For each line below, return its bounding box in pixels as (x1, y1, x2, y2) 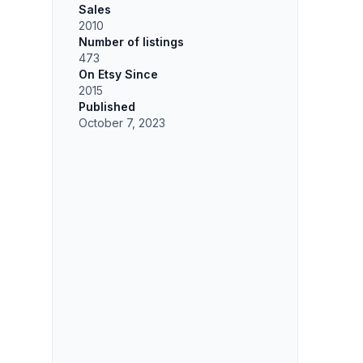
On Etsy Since (79, 66, 158, 81)
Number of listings (79, 34, 184, 49)
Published (79, 99, 135, 113)
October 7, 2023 (79, 115, 165, 130)
